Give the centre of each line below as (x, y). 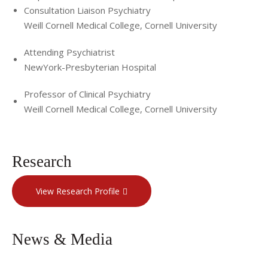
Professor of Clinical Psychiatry (87, 94)
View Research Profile (78, 191)
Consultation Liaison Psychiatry (87, 10)
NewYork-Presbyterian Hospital (90, 67)
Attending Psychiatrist (69, 52)
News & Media (62, 239)
